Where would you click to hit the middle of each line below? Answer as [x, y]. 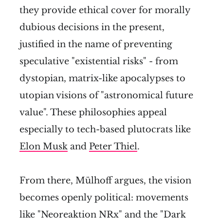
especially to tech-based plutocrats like [105, 130]
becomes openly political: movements [104, 198]
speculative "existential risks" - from [99, 62]
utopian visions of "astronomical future [106, 96]
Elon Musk [44, 147]
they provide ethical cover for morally [105, 10]
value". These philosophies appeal [93, 113]
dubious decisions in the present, [92, 27]
